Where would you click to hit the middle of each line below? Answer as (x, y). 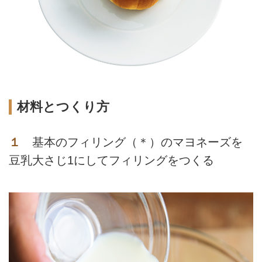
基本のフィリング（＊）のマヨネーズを (132, 142)
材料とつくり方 (63, 107)
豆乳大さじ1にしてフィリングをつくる (111, 160)
